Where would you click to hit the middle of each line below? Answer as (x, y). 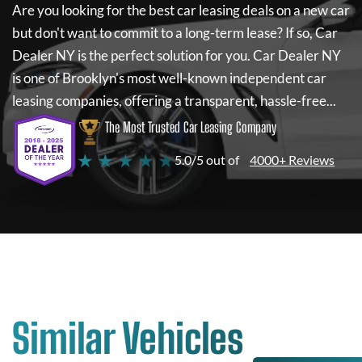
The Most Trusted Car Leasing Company (191, 127)
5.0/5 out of (207, 160)
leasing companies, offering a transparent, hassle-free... (174, 101)
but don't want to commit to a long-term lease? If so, (162, 33)
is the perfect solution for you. (164, 55)
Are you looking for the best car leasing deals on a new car (181, 10)
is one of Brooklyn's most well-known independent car (169, 78)
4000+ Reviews (292, 160)
